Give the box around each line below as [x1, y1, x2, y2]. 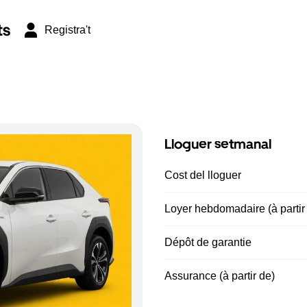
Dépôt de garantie [164, 236, 251, 248]
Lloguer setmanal [164, 136, 271, 152]
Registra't [45, 24, 90, 36]
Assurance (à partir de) [164, 270, 275, 282]
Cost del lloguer [164, 169, 241, 181]
